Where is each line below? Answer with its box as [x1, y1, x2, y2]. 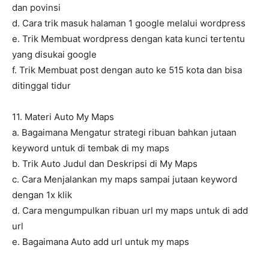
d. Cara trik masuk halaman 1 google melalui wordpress [12, 17, 246, 29]
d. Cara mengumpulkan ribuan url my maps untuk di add [12, 205, 248, 217]
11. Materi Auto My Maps [12, 111, 114, 123]
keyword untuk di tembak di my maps [12, 142, 169, 154]
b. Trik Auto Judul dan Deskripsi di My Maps [12, 158, 198, 170]
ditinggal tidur [12, 80, 71, 92]
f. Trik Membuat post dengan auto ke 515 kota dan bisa [12, 64, 242, 76]
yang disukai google [12, 49, 97, 61]
